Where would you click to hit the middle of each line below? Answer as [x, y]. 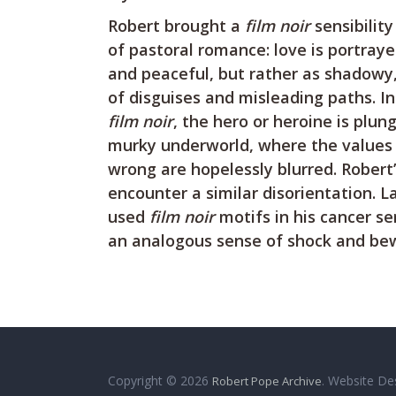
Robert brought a [176, 26]
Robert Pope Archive [267, 381]
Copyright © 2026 [160, 381]
